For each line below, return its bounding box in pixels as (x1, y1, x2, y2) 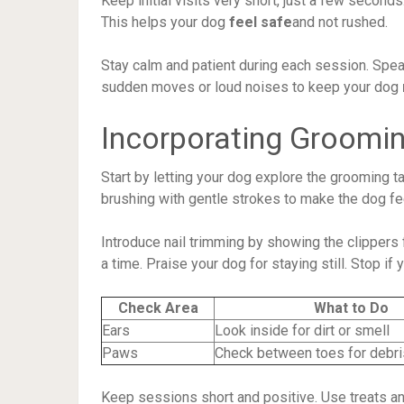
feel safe (229, 13, 292, 31)
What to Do (313, 298, 389, 317)
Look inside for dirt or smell (215, 321, 390, 339)
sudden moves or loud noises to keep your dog (101, 78, 402, 96)
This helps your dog (101, 13, 229, 31)
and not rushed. (292, 13, 388, 31)
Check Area (117, 298, 198, 317)
